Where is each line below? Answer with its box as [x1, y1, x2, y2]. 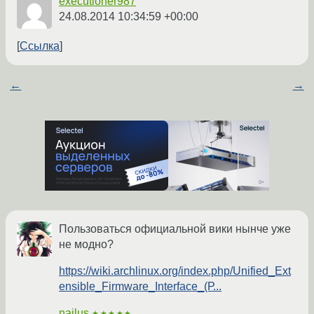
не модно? [59, 238, 114, 251]
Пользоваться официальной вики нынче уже [59, 223, 291, 235]
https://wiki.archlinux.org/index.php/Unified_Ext [59, 265, 291, 278]
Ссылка [20, 40, 60, 53]
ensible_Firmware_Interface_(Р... [59, 280, 221, 293]
